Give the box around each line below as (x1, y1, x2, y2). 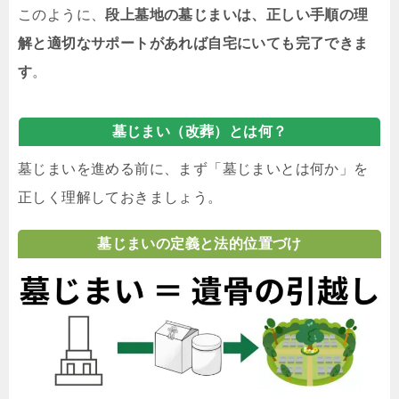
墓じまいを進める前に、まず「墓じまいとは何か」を (18, 160, 369, 176)
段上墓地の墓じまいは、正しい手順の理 (105, 6, 369, 22)
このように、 (18, 6, 106, 22)
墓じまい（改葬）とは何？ (111, 123, 288, 139)
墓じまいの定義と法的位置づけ (97, 235, 302, 251)
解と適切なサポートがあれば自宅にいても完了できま (18, 35, 369, 51)
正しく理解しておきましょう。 (18, 189, 223, 205)
